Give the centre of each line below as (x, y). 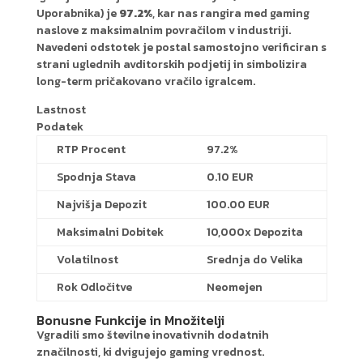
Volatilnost (87, 259)
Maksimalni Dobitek (110, 232)
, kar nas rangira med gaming (231, 13)
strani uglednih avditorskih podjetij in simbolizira (171, 64)
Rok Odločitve (94, 287)
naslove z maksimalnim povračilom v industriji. (163, 30)
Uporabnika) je (77, 13)
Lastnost (61, 109)
